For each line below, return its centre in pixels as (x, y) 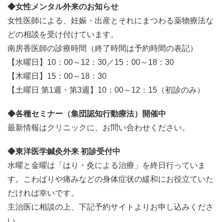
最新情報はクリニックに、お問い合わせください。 (99, 127)
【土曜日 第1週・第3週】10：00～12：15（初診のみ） (106, 90)
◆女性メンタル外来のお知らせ (63, 6)
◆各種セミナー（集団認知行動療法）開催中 (87, 113)
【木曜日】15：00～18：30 (57, 76)
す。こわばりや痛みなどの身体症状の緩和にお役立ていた (111, 179)
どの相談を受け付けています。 (63, 34)
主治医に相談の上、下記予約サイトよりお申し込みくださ (111, 207)
